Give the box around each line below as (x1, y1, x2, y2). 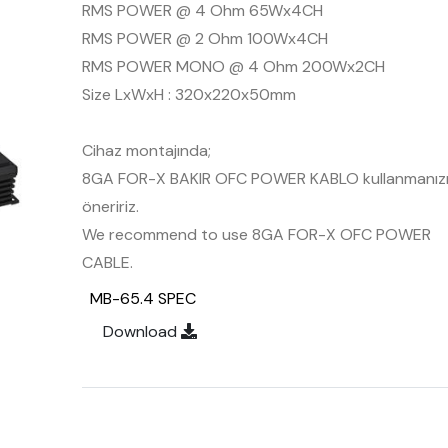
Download (102, 321, 181, 342)
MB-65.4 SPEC (89, 288, 196, 309)
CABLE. (81, 252, 133, 273)
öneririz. (81, 196, 139, 217)
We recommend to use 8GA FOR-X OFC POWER (81, 224, 431, 245)
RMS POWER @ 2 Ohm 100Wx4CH (81, 28, 328, 49)
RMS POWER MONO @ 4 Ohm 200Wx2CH (81, 56, 385, 77)
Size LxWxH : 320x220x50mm (81, 84, 296, 105)
